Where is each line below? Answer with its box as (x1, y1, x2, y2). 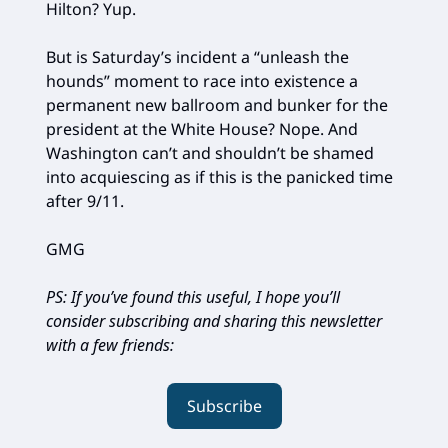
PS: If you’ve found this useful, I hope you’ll (46, 285, 340, 308)
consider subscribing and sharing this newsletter (46, 309, 382, 332)
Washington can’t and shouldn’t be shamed (46, 141, 374, 164)
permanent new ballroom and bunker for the (46, 93, 388, 116)
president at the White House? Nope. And (46, 117, 358, 140)
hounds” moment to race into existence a (46, 69, 358, 92)
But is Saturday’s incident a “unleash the (46, 45, 349, 68)
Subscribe (186, 394, 262, 417)
